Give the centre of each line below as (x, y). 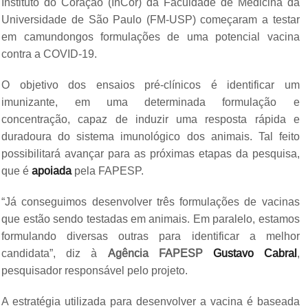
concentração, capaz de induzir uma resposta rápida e (151, 119)
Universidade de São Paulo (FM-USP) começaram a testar (151, 19)
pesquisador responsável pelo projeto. (95, 270)
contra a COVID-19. (49, 54)
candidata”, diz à (55, 253)
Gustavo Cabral (255, 253)
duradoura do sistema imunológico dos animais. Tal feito (151, 136)
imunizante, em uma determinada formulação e (151, 102)
